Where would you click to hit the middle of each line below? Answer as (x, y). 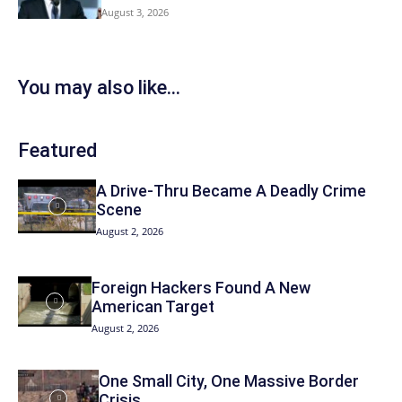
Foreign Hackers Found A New (201, 287)
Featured (57, 150)
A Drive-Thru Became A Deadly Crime (232, 190)
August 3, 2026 (135, 13)
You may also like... (99, 87)
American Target (153, 306)
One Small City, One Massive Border (229, 381)
